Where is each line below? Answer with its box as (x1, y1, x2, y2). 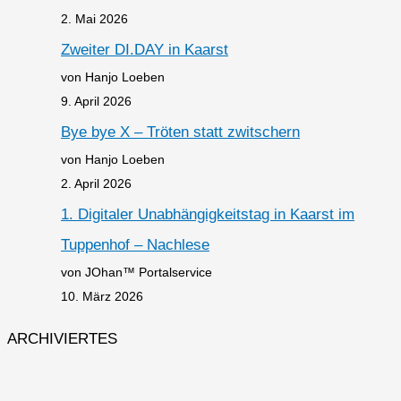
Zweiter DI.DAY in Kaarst (61, 40, 228, 58)
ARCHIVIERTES (7, 330, 117, 348)
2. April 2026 (61, 176, 132, 192)
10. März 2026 (61, 289, 143, 304)
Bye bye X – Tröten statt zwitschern (61, 124, 300, 141)
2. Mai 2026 (61, 11, 128, 26)
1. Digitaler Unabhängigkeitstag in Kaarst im (61, 206, 354, 224)
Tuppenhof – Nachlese (61, 236, 209, 254)
